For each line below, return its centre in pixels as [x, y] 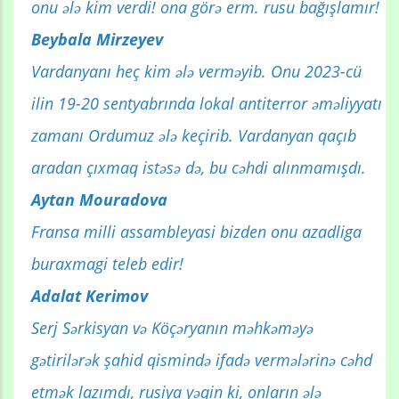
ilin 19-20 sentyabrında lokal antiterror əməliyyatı [207, 104]
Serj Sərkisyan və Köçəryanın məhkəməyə [172, 328]
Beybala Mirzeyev [97, 40]
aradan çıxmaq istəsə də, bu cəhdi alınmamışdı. [199, 168]
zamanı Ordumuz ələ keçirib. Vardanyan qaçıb [194, 136]
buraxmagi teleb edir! [107, 264]
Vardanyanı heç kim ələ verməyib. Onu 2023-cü [196, 72]
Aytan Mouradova [99, 200]
